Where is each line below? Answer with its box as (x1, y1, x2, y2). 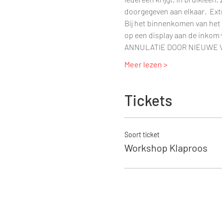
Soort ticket (124, 130, 160, 139)
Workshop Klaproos (124, 142, 208, 154)
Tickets (124, 91, 172, 110)
